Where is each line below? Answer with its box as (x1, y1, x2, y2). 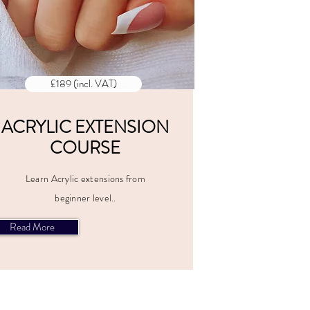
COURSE (50, 136, 120, 161)
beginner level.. (55, 191, 116, 205)
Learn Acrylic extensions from (25, 172, 146, 185)
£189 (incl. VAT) (50, 76, 117, 91)
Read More (10, 219, 55, 235)
